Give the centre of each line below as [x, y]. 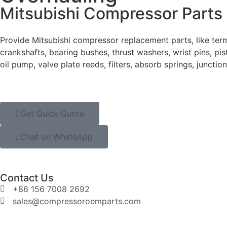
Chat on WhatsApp [56, 137]
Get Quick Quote [52, 114]
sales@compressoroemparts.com [77, 201]
